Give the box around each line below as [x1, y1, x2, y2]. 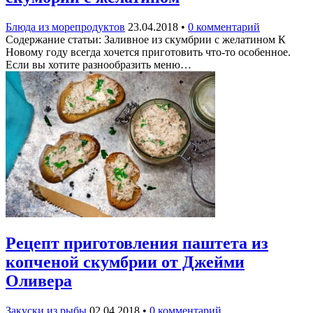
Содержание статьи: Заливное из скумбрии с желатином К [6, 33, 286, 45]
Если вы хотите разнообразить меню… [6, 58, 191, 71]
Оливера [6, 271, 72, 290]
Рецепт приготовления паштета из [6, 233, 268, 252]
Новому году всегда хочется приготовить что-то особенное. [6, 45, 291, 58]
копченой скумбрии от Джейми [6, 252, 245, 271]
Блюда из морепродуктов [6, 20, 125, 33]
